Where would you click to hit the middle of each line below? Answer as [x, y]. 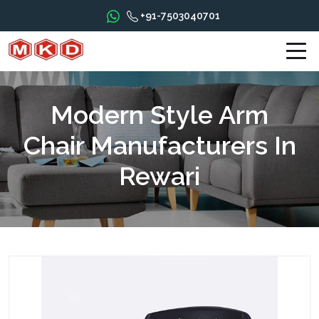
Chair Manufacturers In [159, 145]
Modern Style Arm [159, 115]
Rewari [159, 176]
